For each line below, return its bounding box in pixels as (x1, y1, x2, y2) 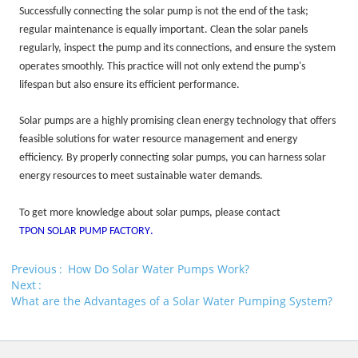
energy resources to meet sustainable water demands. (19, 169, 264, 182)
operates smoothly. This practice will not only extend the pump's (19, 60, 306, 73)
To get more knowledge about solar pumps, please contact (19, 206, 281, 219)
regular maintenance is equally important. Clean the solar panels (19, 23, 308, 36)
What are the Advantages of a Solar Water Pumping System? (11, 293, 333, 309)
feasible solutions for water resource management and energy (19, 133, 298, 145)
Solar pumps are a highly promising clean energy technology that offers (19, 114, 336, 127)
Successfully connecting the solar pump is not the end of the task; (19, 5, 309, 18)
